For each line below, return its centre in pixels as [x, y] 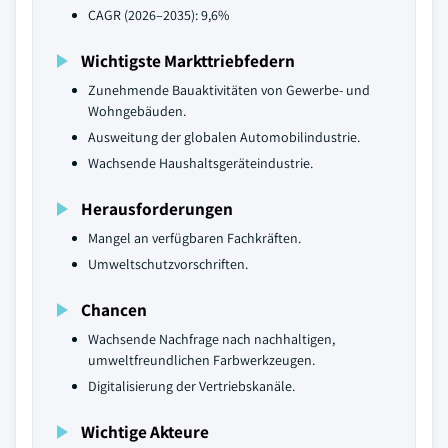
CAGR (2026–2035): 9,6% [158, 15]
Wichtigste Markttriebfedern [188, 60]
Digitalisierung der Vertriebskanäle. [191, 386]
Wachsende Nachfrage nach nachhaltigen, [211, 339]
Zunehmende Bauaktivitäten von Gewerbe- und [229, 90]
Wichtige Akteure [145, 431]
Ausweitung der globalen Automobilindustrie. [224, 137]
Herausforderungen [157, 208]
